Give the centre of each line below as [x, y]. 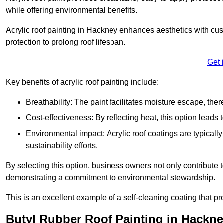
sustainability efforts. [62, 146]
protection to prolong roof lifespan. [66, 42]
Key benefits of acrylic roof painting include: [82, 82]
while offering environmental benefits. [72, 10]
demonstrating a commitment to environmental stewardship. [111, 178]
